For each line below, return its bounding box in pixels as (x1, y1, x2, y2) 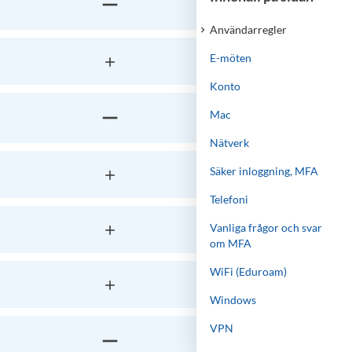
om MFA (210, 236, 251, 250)
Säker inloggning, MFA (210, 164, 318, 178)
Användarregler (210, 23, 287, 36)
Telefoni (210, 192, 248, 206)
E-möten (210, 51, 251, 64)
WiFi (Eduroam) (210, 265, 287, 278)
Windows (210, 293, 256, 306)
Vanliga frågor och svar (210, 221, 322, 234)
